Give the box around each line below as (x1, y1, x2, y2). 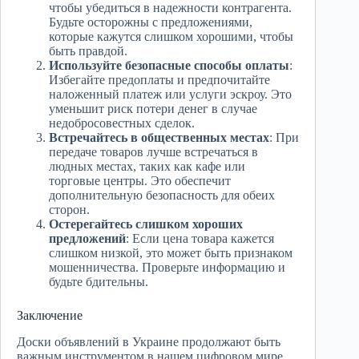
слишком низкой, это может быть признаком (49, 246, 292, 260)
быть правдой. (49, 44, 127, 58)
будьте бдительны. (49, 275, 148, 289)
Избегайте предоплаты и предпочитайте (49, 73, 270, 87)
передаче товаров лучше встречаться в (49, 145, 258, 159)
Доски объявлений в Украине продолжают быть (17, 335, 280, 349)
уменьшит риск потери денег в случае (49, 102, 257, 116)
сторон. (49, 203, 90, 217)
